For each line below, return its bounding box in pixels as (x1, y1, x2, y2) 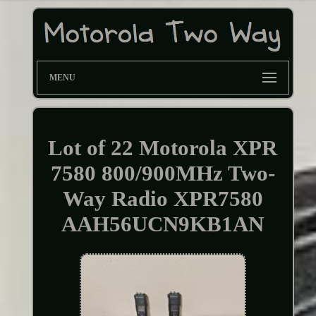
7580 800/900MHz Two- (50, 160, 275, 186)
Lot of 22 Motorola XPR (48, 135, 278, 160)
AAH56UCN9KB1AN (61, 211, 265, 236)
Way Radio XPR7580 (62, 186, 263, 211)
